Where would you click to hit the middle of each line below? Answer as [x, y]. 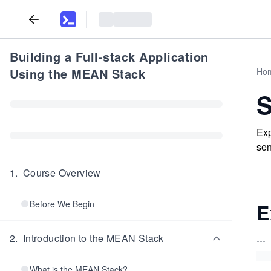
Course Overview [62, 173]
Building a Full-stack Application [109, 57]
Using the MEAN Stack [77, 73]
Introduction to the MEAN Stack [93, 238]
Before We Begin [62, 204]
